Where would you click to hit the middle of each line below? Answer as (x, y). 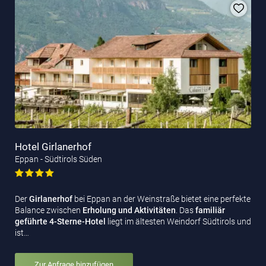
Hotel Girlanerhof (53, 146)
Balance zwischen (48, 210)
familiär (210, 210)
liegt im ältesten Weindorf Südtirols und (178, 221)
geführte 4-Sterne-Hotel (60, 221)
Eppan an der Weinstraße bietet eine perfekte (169, 199)
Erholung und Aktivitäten (128, 210)
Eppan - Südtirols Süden (58, 159)
